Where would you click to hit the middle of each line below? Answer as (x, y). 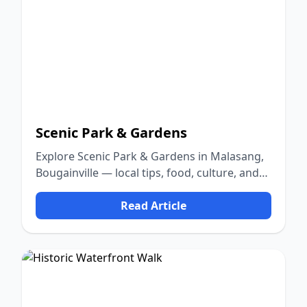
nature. (54, 189)
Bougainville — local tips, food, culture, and (147, 173)
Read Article (153, 206)
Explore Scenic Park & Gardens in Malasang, (150, 156)
